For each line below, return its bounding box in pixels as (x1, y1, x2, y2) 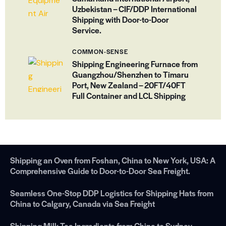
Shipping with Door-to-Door (72, 14, 169, 26)
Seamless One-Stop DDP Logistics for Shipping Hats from (10, 187, 213, 199)
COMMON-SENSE (72, 46, 128, 56)
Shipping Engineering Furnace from (72, 58, 198, 70)
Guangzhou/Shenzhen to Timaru (72, 68, 189, 80)
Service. (72, 24, 101, 36)
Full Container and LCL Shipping (72, 89, 186, 101)
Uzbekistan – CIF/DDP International (72, 3, 197, 15)
